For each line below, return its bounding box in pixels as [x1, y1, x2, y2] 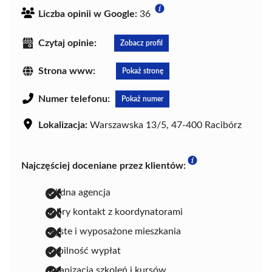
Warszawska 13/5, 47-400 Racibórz [87, 120, 242, 130]
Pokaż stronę [122, 67, 163, 75]
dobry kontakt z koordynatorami [46, 206, 183, 217]
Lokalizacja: [38, 120, 87, 130]
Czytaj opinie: [38, 38, 97, 49]
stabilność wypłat [46, 245, 121, 256]
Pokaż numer [121, 95, 163, 103]
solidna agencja [46, 187, 110, 197]
